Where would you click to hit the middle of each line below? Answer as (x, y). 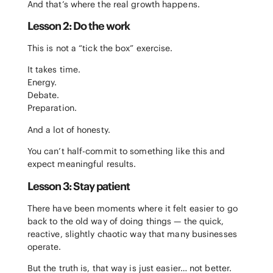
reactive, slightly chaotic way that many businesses (132, 234)
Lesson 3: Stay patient (78, 186)
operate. (44, 246)
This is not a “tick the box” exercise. (100, 48)
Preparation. (52, 108)
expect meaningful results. (82, 164)
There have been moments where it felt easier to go (132, 208)
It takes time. (54, 70)
